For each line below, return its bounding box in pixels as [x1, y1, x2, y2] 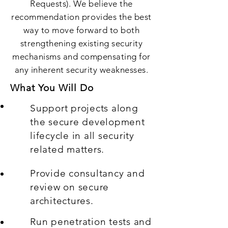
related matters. [30, 144, 105, 155]
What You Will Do [10, 82, 94, 94]
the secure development [30, 116, 145, 128]
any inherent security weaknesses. [14, 65, 149, 75]
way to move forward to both [23, 25, 140, 35]
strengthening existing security [20, 38, 143, 48]
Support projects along [30, 102, 138, 114]
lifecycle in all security [30, 130, 134, 141]
